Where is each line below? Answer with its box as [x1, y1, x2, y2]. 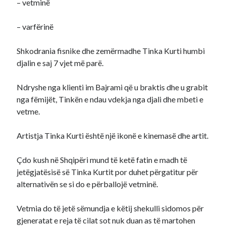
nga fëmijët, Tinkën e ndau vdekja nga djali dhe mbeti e [17, 94, 204, 104]
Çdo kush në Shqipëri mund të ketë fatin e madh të [17, 155, 188, 164]
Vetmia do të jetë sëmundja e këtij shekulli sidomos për [17, 203, 204, 213]
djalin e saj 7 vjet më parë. [17, 58, 104, 68]
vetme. [17, 106, 40, 116]
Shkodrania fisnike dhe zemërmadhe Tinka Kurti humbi [17, 46, 205, 55]
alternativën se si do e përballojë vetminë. [17, 179, 158, 189]
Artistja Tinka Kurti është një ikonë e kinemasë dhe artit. [17, 131, 209, 140]
